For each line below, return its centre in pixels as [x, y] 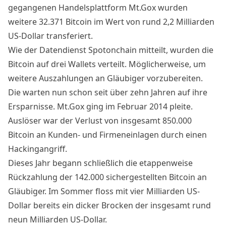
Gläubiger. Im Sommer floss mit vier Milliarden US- [104, 191]
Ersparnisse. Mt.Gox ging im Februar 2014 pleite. [100, 107]
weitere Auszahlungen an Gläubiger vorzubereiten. [105, 78]
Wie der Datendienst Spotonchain [73, 50]
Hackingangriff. [38, 149]
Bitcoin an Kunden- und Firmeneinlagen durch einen [107, 135]
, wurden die [190, 50]
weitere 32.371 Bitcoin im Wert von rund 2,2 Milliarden [111, 22]
